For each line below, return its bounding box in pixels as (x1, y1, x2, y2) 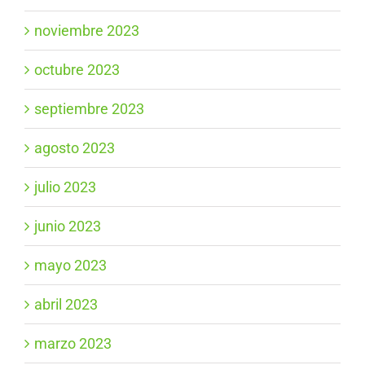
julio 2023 (34, 178, 96, 196)
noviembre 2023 (34, 22, 139, 40)
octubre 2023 (34, 61, 120, 79)
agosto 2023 (34, 139, 115, 157)
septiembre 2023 (34, 100, 144, 118)
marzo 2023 (34, 335, 112, 353)
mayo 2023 (34, 257, 107, 275)
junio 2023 (34, 218, 101, 235)
